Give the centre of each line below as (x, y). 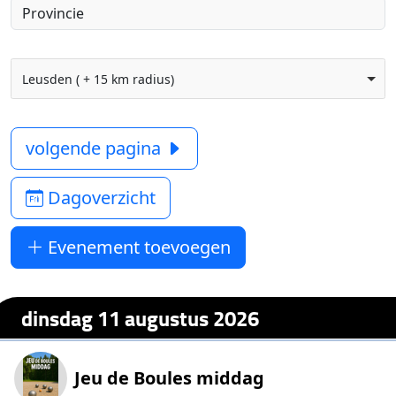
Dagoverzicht (100, 198)
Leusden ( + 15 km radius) (98, 79)
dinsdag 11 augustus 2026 (141, 317)
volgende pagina (96, 148)
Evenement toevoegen (137, 247)
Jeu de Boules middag (170, 378)
